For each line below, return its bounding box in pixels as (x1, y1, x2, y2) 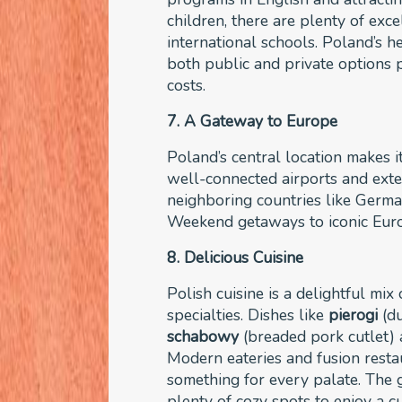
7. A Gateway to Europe (167, 109, 338, 132)
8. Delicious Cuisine (167, 246, 304, 268)
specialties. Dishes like (167, 303, 329, 326)
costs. (167, 74, 211, 96)
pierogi (328, 303, 379, 326)
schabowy (167, 325, 240, 347)
